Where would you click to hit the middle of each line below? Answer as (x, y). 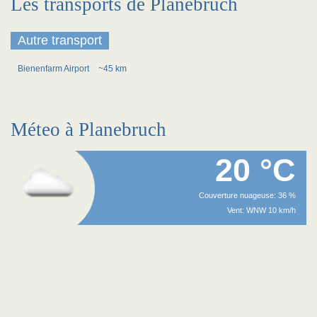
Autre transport (60, 40)
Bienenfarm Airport (54, 69)
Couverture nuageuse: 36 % (247, 195)
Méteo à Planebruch (88, 129)
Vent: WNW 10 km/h (261, 210)
